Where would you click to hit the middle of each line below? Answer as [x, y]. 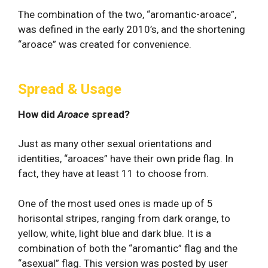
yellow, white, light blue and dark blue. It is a [115, 233]
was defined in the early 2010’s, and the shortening [132, 29]
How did [38, 114]
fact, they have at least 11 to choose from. [113, 173]
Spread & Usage [70, 89]
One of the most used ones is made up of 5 [115, 203]
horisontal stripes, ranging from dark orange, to [124, 218]
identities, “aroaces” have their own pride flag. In [126, 158]
